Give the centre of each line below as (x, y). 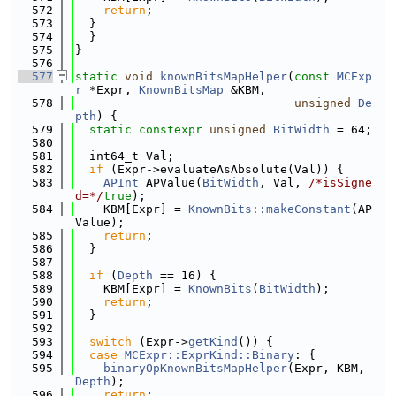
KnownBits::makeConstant (270, 209)
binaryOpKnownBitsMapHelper (195, 368)
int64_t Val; (125, 156)
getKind (213, 342)
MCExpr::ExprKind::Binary (209, 355)
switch (110, 342)
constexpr (171, 129)
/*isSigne (340, 183)
